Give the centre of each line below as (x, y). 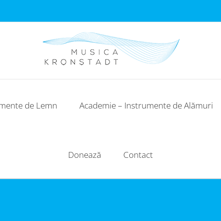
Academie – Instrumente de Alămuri (146, 105)
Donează (85, 155)
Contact (138, 155)
